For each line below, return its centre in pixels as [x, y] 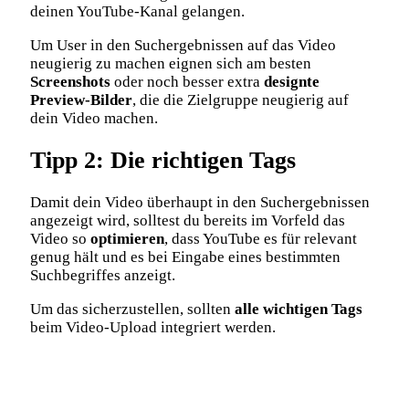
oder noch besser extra [187, 81]
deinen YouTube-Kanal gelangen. [137, 11]
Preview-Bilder [81, 100]
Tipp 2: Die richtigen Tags [163, 160]
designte [292, 81]
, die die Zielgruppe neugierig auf [241, 100]
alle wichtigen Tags [299, 309]
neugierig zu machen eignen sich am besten [171, 63]
